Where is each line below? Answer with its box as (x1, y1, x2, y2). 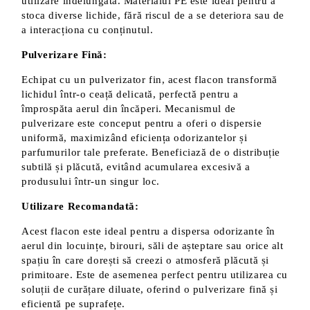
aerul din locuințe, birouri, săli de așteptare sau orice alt (21, 240, 284, 251)
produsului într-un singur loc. (21, 176, 160, 187)
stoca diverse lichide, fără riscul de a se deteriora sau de (21, 10, 285, 21)
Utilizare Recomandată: (21, 201, 139, 212)
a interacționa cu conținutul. (21, 24, 154, 35)
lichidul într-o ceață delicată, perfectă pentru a (21, 89, 239, 100)
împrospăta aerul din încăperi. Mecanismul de (21, 103, 236, 114)
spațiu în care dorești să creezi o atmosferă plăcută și (21, 255, 269, 266)
